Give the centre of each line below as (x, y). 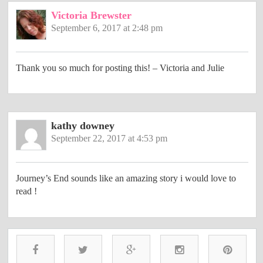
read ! (27, 191)
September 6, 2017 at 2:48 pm (107, 28)
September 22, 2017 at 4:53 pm (109, 138)
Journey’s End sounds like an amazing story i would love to (126, 178)
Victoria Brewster (91, 15)
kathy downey (82, 125)
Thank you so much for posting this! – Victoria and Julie (120, 68)
